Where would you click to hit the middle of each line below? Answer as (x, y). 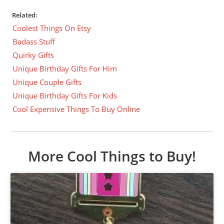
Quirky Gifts (33, 55)
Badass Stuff (34, 41)
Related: (25, 15)
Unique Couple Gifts (47, 82)
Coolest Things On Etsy (52, 28)
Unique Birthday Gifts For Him (65, 68)
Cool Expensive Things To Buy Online (76, 109)
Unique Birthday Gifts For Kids (65, 95)
